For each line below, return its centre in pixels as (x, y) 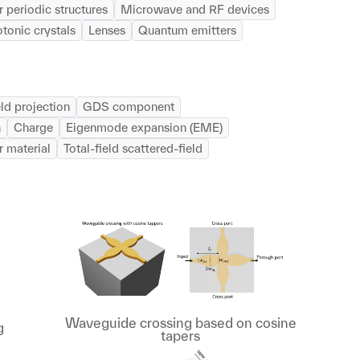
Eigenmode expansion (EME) (144, 127)
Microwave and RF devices (195, 9)
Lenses (107, 30)
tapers (181, 335)
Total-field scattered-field (133, 148)
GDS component (129, 106)
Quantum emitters (187, 30)
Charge (33, 127)
